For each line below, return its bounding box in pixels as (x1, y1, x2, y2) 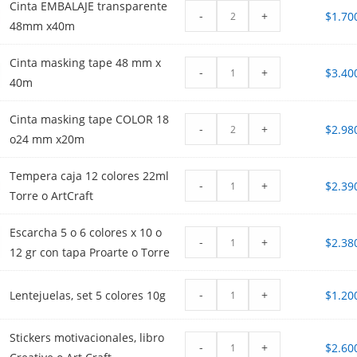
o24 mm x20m (10, 131, 85, 147)
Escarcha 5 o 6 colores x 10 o (10, 225, 163, 241)
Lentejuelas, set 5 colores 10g (10, 287, 167, 303)
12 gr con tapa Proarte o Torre (10, 245, 171, 261)
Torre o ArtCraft (10, 188, 94, 204)
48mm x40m (10, 18, 76, 34)
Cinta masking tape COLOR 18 (10, 112, 170, 127)
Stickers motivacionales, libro (10, 330, 165, 346)
